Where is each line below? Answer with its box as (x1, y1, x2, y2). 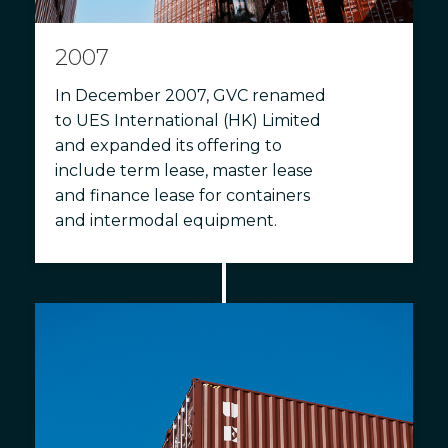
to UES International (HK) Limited (55, 110, 321, 130)
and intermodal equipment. (55, 210, 277, 230)
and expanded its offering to (55, 135, 282, 155)
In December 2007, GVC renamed (55, 85, 326, 105)
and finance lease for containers (55, 185, 310, 205)
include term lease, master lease (55, 160, 313, 180)
